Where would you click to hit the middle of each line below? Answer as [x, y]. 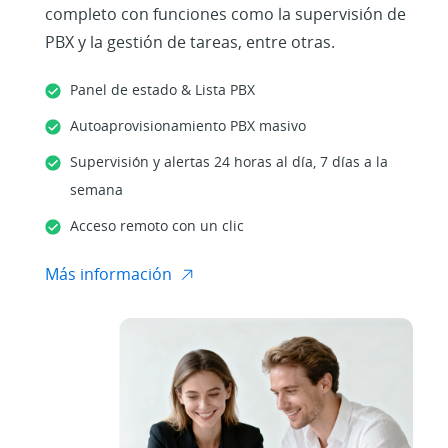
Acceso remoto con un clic [157, 225]
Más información [108, 273]
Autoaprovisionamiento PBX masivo [188, 125]
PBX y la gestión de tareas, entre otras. [190, 41]
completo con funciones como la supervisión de [225, 13]
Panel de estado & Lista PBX [162, 89]
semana [96, 189]
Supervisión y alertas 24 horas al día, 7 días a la [229, 161]
